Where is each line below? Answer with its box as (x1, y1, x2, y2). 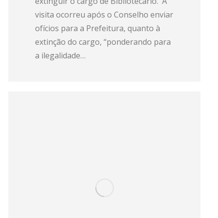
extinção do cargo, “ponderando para (35, 36, 171, 47)
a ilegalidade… (35, 50, 86, 61)
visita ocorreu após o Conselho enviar (35, 9, 173, 20)
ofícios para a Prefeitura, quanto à (35, 23, 160, 34)
